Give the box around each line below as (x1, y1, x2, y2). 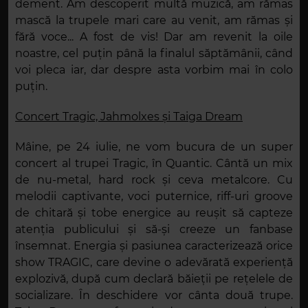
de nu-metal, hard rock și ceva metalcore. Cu (15, 173, 293, 187)
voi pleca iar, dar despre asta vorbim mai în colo (15, 63, 293, 77)
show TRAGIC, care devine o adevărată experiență (15, 256, 293, 269)
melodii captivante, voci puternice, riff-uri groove (15, 190, 293, 203)
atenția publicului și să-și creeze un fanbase (15, 223, 293, 236)
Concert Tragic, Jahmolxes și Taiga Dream (15, 110, 243, 124)
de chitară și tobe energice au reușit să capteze (15, 206, 293, 220)
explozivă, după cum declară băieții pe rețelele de (15, 272, 293, 286)
